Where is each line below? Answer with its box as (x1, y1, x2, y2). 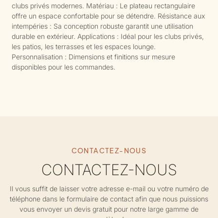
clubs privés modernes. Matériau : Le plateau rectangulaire (11, 1, 195, 10)
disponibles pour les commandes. (11, 62, 115, 71)
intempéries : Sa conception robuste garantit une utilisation (11, 21, 193, 30)
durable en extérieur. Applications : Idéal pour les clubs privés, (11, 32, 204, 40)
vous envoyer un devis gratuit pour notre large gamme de (19, 205, 199, 214)
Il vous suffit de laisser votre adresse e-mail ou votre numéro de (9, 184, 209, 193)
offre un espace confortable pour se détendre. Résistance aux (11, 11, 205, 20)
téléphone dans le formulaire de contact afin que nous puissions (10, 195, 208, 203)
